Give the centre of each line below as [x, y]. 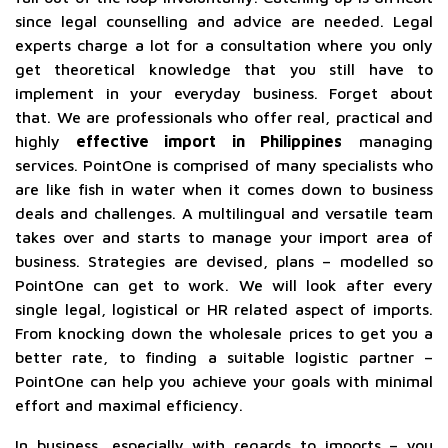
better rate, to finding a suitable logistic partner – [224, 357]
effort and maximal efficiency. [129, 405]
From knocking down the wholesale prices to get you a [224, 333]
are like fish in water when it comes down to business [224, 189]
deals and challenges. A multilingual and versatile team [224, 213]
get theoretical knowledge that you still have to [224, 69]
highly [37, 141]
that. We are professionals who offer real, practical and [224, 117]
